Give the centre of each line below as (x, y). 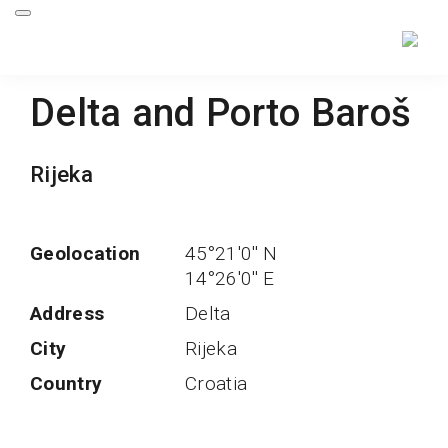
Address (67, 314)
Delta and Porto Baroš (221, 112)
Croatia (216, 384)
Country (66, 384)
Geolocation (85, 254)
